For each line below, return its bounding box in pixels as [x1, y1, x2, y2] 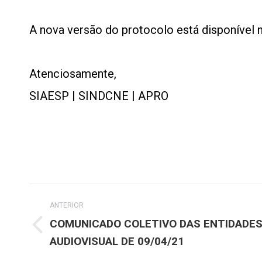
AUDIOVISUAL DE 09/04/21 [50, 235, 184, 248]
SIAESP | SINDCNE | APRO [29, 89, 168, 103]
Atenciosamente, [29, 67, 116, 81]
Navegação [29, 185, 116, 206]
